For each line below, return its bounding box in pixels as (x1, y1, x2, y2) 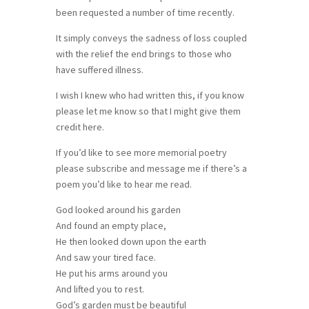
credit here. (55, 120, 104, 133)
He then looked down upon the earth (55, 235, 206, 248)
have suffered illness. (55, 63, 143, 76)
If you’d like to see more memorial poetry (55, 146, 227, 159)
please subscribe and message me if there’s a (55, 161, 247, 175)
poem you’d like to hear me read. (55, 177, 192, 190)
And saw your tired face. (55, 250, 156, 263)
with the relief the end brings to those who (55, 47, 232, 60)
